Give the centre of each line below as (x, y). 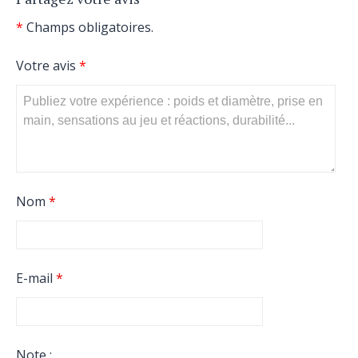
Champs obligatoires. (88, 27)
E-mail (36, 278)
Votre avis (48, 66)
